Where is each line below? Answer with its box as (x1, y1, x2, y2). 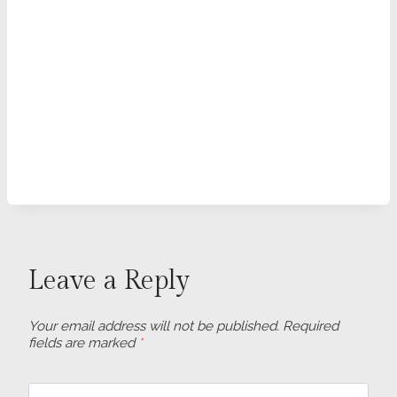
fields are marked (28, 335, 138, 352)
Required (283, 318, 339, 335)
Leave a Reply (28, 264, 190, 297)
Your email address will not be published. (28, 318, 279, 335)
